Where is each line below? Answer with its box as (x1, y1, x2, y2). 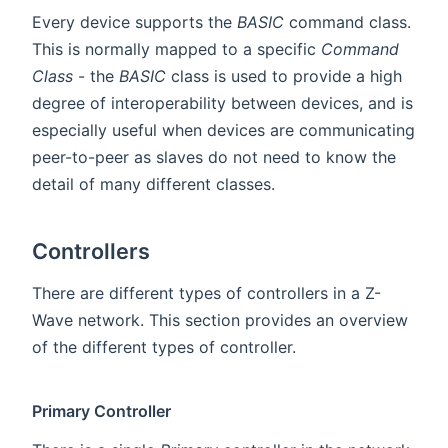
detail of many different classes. (32, 173, 275, 194)
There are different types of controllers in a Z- (32, 282, 381, 303)
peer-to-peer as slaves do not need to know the (32, 146, 396, 167)
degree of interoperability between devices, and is (32, 92, 413, 113)
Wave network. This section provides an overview (32, 309, 408, 330)
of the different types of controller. (32, 336, 296, 357)
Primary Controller (32, 400, 172, 421)
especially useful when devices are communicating (32, 119, 415, 140)
